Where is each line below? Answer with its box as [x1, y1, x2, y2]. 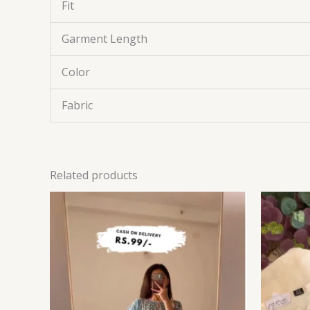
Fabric [62, 98, 93, 113]
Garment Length [62, 31, 147, 47]
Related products [50, 167, 138, 183]
